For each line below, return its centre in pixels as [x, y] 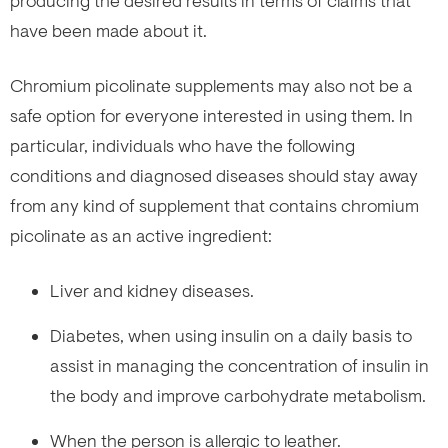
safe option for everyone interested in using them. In [211, 115]
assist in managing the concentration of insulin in [239, 365]
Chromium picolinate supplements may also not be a [211, 85]
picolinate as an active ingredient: [141, 235]
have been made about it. [108, 30]
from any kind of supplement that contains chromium [214, 205]
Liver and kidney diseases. [152, 290]
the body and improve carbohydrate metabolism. [238, 395]
